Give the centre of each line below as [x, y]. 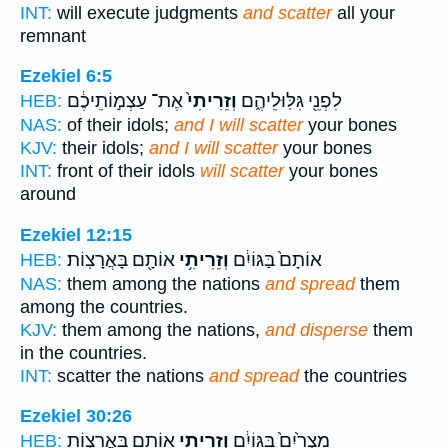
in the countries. [83, 352]
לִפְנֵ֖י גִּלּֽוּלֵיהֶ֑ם [289, 101]
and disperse [316, 329]
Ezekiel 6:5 [66, 76]
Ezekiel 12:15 [76, 234]
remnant [53, 35]
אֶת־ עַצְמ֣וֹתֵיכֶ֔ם [125, 101]
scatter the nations [130, 375]
